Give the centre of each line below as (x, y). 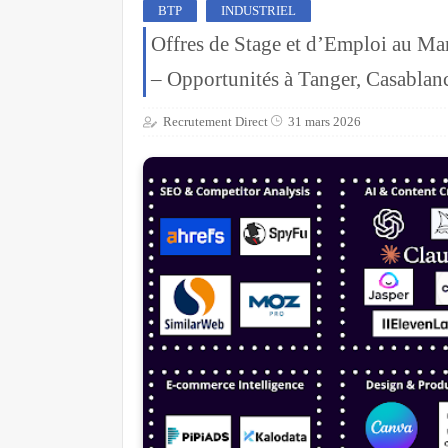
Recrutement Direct (215, 121)
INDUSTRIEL (258, 10)
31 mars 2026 (324, 121)
